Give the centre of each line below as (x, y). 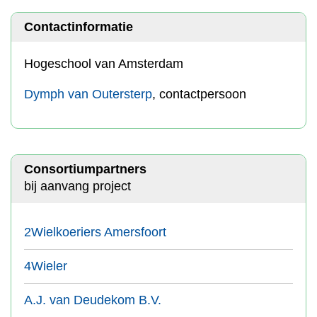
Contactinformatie (79, 27)
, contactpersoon (199, 94)
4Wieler (46, 266)
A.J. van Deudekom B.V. (93, 300)
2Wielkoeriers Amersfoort (95, 232)
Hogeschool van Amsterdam (104, 64)
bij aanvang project (77, 186)
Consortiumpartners (85, 169)
